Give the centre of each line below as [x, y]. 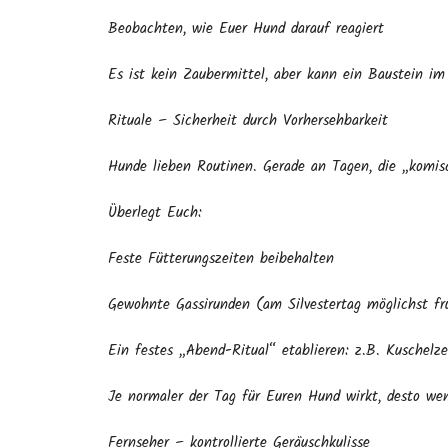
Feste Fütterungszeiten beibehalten [221, 259]
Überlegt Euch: [155, 213]
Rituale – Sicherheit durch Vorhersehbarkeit [248, 121]
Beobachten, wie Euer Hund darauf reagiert [246, 29]
